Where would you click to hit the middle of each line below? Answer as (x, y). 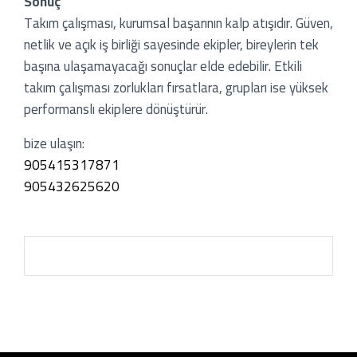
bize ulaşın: (54, 143)
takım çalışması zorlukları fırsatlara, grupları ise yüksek (176, 87)
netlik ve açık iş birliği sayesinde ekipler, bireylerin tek (171, 44)
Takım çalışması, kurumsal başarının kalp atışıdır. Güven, (178, 23)
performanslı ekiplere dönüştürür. (116, 109)
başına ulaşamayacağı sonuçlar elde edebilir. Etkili (163, 66)
